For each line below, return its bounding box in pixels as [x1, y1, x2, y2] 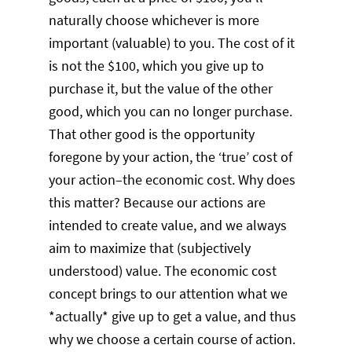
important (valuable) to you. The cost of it [49, 34, 295, 53]
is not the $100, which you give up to [49, 57, 265, 75]
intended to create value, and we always [49, 216, 288, 235]
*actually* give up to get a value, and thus [49, 307, 297, 326]
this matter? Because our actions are [49, 193, 266, 212]
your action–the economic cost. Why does [49, 170, 296, 189]
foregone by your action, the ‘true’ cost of [49, 148, 293, 167]
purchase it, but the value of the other [49, 79, 273, 98]
